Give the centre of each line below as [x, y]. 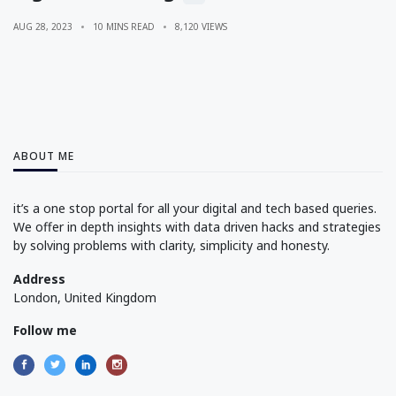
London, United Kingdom [85, 297]
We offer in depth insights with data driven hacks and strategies [197, 226]
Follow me [45, 331]
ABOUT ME [44, 156]
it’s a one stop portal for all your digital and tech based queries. [195, 208]
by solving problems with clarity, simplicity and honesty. [171, 245]
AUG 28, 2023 [43, 26]
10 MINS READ [124, 26]
